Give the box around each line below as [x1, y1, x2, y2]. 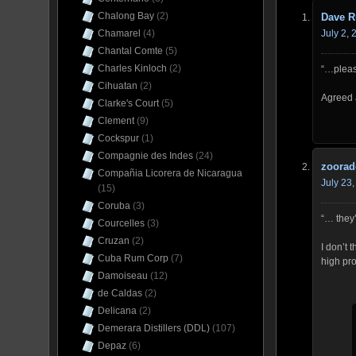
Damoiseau [98, 270, 148, 281]
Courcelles [98, 218, 145, 229]
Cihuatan [98, 80, 137, 91]
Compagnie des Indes [98, 150, 193, 161]
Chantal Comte [98, 45, 163, 56]
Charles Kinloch [98, 63, 167, 74]
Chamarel [98, 28, 141, 39]
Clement [98, 115, 134, 126]
